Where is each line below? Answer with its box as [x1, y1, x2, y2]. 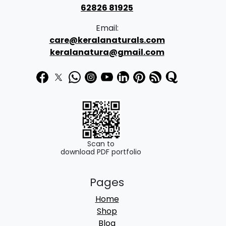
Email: [95, 22, 119, 34]
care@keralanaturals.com [49, 34, 165, 46]
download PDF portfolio [61, 146, 141, 157]
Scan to [87, 138, 115, 149]
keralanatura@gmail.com [49, 46, 164, 59]
